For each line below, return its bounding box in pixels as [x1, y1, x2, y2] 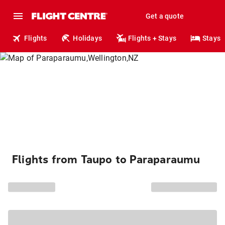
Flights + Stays [128, 34, 177, 42]
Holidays [73, 34, 102, 42]
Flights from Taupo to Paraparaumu [12, 153, 200, 166]
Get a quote [145, 12, 184, 20]
